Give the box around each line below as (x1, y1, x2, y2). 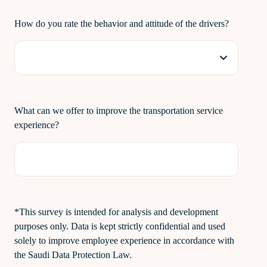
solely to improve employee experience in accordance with (14, 235, 234, 246)
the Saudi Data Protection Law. (14, 250, 132, 260)
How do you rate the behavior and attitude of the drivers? (14, 18, 229, 29)
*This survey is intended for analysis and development (14, 207, 218, 217)
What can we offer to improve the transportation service (14, 105, 223, 116)
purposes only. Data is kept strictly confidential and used (14, 221, 225, 231)
